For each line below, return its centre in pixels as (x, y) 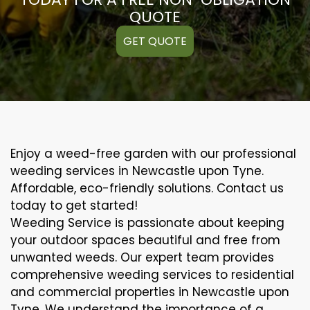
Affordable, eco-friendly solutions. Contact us (147, 188)
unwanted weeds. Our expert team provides (142, 257)
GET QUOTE (155, 41)
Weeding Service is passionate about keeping (147, 222)
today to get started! (74, 205)
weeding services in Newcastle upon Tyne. (137, 171)
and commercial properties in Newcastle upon (150, 292)
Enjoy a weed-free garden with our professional (153, 153)
